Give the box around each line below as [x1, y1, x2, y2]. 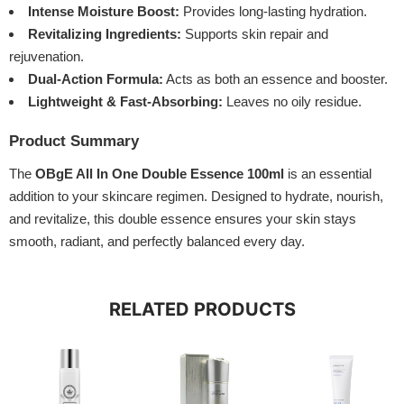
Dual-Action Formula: [28, 71, 163, 87]
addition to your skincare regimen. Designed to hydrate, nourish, [9, 188, 383, 205]
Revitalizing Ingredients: [28, 26, 181, 42]
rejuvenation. [9, 49, 84, 65]
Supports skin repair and [181, 26, 328, 42]
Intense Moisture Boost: [28, 4, 179, 20]
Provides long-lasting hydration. [179, 4, 367, 20]
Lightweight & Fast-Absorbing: [28, 94, 223, 110]
